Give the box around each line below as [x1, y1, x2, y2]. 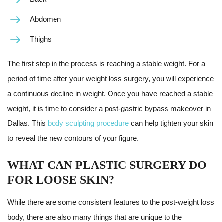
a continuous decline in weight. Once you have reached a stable [7, 89, 213, 98]
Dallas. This [7, 119, 48, 127]
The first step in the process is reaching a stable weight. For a [7, 59, 205, 68]
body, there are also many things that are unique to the [7, 213, 182, 221]
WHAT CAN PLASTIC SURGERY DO [7, 159, 207, 171]
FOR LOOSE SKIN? [7, 173, 114, 186]
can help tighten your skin [129, 119, 213, 127]
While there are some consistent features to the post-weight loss [7, 198, 214, 206]
